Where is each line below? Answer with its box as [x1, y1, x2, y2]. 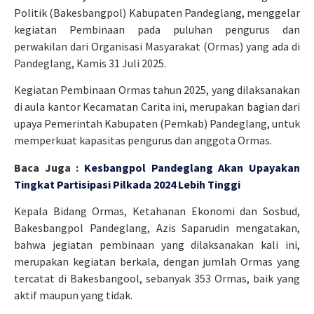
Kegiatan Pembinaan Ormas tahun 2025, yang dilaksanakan [14, 83, 300, 97]
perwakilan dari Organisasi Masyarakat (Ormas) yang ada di [14, 39, 300, 53]
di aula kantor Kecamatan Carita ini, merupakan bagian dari [14, 100, 300, 114]
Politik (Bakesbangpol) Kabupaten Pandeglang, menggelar [14, 6, 300, 20]
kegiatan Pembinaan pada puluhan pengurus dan [14, 22, 300, 36]
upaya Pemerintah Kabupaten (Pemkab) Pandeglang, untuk [14, 116, 300, 131]
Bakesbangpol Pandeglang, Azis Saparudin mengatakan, [14, 221, 300, 235]
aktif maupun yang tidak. [14, 288, 132, 303]
